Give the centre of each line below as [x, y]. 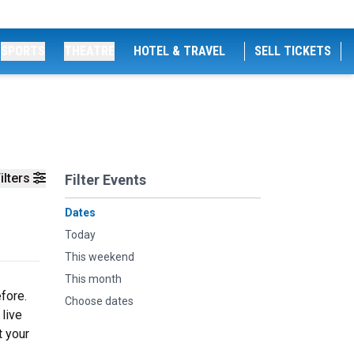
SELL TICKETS [293, 51]
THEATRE [89, 51]
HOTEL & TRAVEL [179, 51]
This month [93, 279]
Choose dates [99, 301]
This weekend [100, 257]
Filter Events [105, 180]
